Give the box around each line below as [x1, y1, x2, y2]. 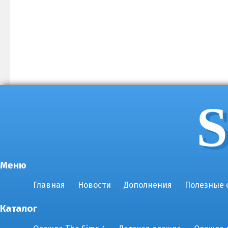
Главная [33, 180, 65, 190]
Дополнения [124, 180, 172, 190]
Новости [78, 180, 111, 190]
